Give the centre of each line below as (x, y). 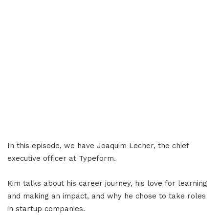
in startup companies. (46, 209)
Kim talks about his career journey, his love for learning (107, 184)
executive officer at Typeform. (62, 159)
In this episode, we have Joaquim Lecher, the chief (98, 146)
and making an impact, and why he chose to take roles (107, 196)
